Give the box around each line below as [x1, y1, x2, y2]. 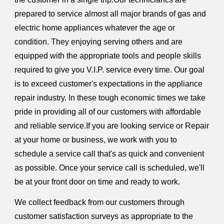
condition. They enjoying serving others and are [14, 37, 183, 46]
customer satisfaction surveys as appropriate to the [14, 211, 193, 220]
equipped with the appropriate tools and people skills [14, 51, 201, 60]
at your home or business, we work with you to [14, 135, 177, 144]
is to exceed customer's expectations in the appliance [14, 79, 203, 88]
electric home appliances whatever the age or [14, 23, 175, 32]
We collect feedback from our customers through [14, 197, 185, 206]
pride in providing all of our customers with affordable [14, 107, 201, 116]
